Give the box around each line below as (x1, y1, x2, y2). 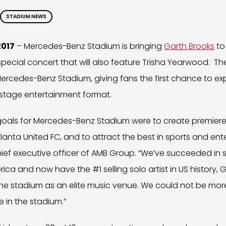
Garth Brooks (164, 40, 214, 52)
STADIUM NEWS (6, 13, 46, 20)
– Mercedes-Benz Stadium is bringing (15, 40, 164, 52)
